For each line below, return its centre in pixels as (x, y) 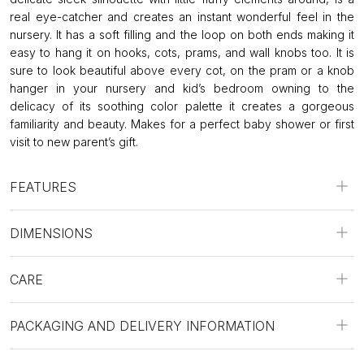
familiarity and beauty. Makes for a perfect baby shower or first (182, 124)
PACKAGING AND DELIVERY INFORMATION (142, 326)
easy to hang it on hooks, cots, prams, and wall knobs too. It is (182, 52)
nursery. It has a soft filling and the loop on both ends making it (182, 35)
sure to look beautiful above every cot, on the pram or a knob (182, 70)
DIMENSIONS (51, 233)
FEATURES (43, 187)
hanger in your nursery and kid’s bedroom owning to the (182, 88)
